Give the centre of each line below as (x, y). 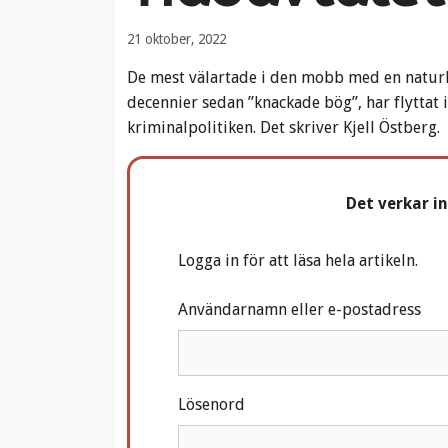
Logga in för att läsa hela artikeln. (297, 260)
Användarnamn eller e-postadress (299, 309)
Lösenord (211, 404)
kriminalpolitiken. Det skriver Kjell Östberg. (283, 127)
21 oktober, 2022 (176, 38)
